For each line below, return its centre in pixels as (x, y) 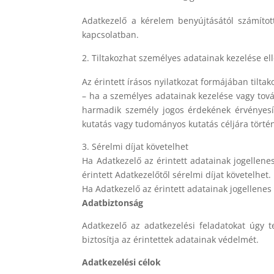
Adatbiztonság (113, 202)
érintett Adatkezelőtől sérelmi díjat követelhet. (177, 174)
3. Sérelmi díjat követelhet (135, 146)
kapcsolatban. (111, 34)
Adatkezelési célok (122, 262)
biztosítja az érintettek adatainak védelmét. (171, 239)
